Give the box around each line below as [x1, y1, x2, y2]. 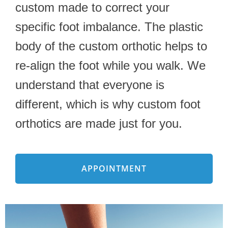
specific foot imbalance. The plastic [15, 19, 203, 34]
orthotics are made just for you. [15, 116, 182, 130]
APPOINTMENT [81, 162, 147, 174]
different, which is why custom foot [15, 97, 201, 111]
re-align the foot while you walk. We [15, 58, 206, 72]
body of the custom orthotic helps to [15, 39, 207, 53]
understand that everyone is [15, 77, 164, 92]
